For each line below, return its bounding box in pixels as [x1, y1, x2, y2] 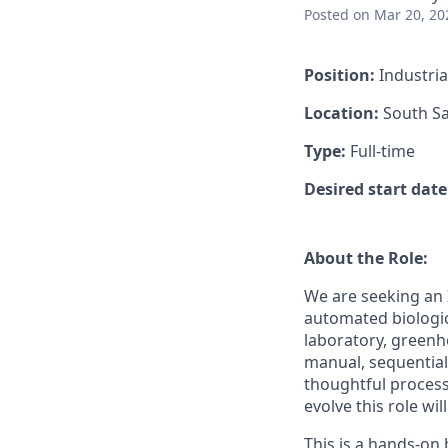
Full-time [350, 140, 415, 162]
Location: [304, 102, 383, 124]
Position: [304, 64, 375, 86]
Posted [304, 5, 349, 24]
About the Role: [304, 247, 428, 269]
